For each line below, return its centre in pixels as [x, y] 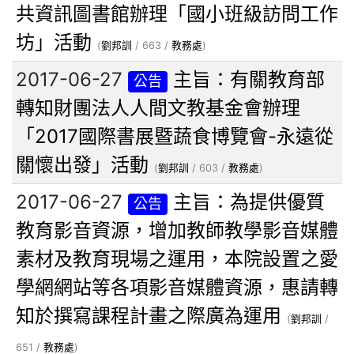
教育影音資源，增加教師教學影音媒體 [177, 231]
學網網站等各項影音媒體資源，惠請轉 [177, 288]
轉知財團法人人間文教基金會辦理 [158, 108]
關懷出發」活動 [82, 165]
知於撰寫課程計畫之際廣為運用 [149, 316]
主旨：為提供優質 [249, 202]
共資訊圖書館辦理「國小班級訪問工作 [177, 14]
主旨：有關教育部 [249, 80]
